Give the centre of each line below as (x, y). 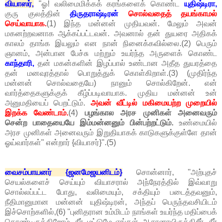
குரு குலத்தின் (37, 14)
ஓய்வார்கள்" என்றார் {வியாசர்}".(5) (60, 143)
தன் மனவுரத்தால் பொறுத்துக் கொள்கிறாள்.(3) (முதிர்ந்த (111, 73)
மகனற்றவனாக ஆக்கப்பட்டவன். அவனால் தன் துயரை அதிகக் (111, 34)
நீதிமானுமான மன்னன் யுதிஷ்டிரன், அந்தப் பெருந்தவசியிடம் (111, 202)
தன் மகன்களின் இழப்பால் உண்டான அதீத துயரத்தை (126, 63)
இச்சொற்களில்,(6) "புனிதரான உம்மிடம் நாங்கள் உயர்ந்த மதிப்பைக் (111, 212)
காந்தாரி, (20, 63)
